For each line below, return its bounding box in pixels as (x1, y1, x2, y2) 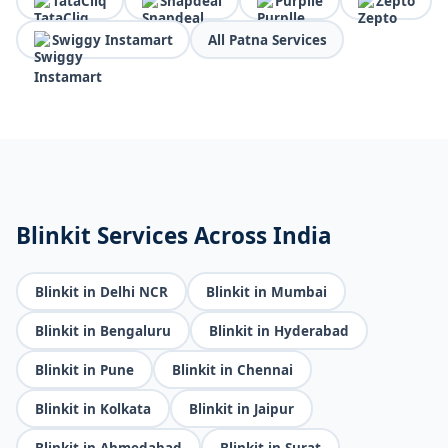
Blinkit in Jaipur (189, 399, 295, 418)
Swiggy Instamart (51, 30, 173, 49)
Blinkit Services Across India (16, 220, 332, 252)
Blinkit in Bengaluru (35, 321, 172, 340)
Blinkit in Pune (35, 360, 135, 379)
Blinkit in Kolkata (35, 399, 152, 418)
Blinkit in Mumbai (206, 282, 328, 301)
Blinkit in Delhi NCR (35, 282, 169, 301)
